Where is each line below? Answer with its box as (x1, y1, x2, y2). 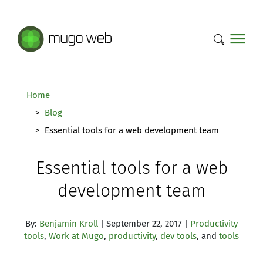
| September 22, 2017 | (98, 218, 190, 229)
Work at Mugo (49, 231, 104, 241)
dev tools (160, 231, 197, 241)
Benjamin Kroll (39, 218, 98, 229)
